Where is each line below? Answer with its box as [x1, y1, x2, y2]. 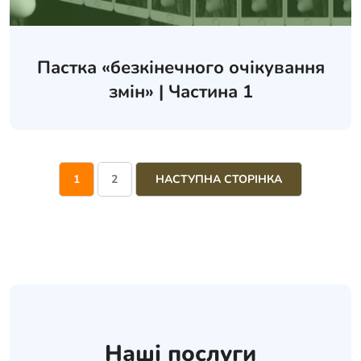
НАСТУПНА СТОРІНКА [155, 171, 282, 187]
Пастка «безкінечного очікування [36, 56, 325, 81]
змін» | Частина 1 [108, 80, 253, 105]
